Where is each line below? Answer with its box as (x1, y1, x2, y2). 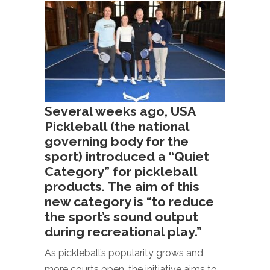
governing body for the (45, 134, 189, 149)
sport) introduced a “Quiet (45, 149, 209, 164)
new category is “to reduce (45, 194, 214, 209)
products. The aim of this (45, 179, 199, 194)
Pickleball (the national (45, 119, 189, 134)
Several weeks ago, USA (45, 104, 195, 119)
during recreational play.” (45, 224, 202, 239)
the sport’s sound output (45, 209, 198, 224)
